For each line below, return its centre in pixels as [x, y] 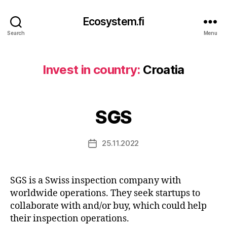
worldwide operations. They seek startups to [105, 193]
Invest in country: [91, 70]
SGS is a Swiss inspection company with [96, 181]
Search [16, 33]
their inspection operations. [70, 219]
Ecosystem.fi [113, 21]
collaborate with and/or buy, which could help [108, 206]
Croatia [164, 70]
